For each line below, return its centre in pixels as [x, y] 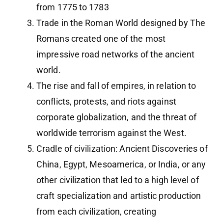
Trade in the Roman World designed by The [121, 23]
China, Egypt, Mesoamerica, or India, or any [121, 165]
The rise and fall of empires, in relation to [116, 86]
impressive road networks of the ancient [115, 55]
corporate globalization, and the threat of [117, 117]
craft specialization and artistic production [119, 196]
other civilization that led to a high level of [118, 180]
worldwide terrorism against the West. [111, 133]
